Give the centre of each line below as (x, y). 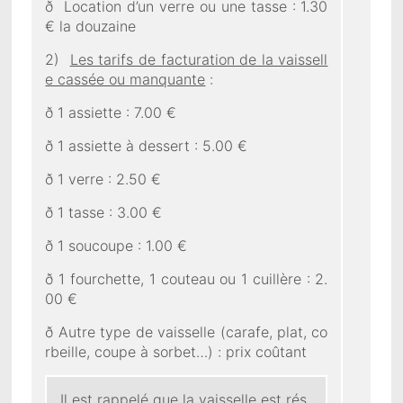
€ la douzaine (91, 26)
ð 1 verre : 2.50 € (103, 179)
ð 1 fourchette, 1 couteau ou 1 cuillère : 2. (187, 278)
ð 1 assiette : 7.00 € (111, 112)
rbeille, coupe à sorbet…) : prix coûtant (176, 351)
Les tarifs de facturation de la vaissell (199, 59)
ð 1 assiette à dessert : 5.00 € (147, 145)
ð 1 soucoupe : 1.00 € (116, 245)
